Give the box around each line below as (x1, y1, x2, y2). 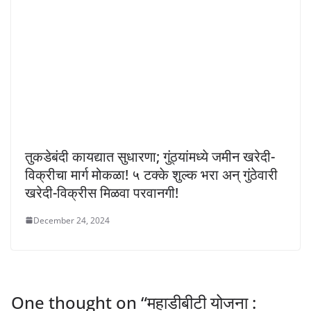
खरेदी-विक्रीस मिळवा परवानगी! (25, 183, 178, 202)
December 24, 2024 (33, 214, 110, 226)
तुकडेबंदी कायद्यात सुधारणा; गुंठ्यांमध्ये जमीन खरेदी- (25, 146, 275, 166)
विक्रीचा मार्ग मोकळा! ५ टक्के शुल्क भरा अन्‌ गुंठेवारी (25, 165, 278, 184)
